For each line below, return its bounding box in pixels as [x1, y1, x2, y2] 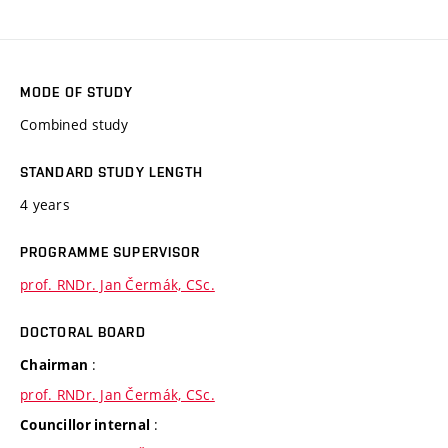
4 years [20, 195, 70, 215]
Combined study [20, 115, 128, 135]
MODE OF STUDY [20, 84, 134, 101]
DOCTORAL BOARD [20, 324, 146, 341]
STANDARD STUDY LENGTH [20, 164, 204, 181]
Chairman [20, 356, 92, 375]
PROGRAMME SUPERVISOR [20, 244, 201, 261]
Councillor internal [20, 416, 154, 435]
